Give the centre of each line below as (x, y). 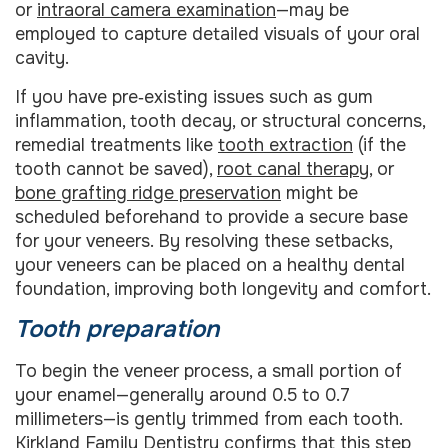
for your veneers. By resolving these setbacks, (203, 240)
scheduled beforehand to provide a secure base (211, 216)
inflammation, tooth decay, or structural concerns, (220, 120)
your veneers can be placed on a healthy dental (210, 264)
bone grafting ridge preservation (148, 192)
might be (319, 192)
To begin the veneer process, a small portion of (208, 371)
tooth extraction (285, 144)
